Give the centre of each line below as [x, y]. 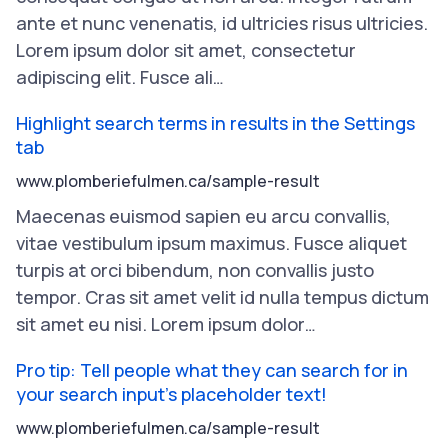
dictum [400, 297]
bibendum [167, 270]
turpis [40, 270]
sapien [213, 216]
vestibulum [107, 243]
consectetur [303, 50]
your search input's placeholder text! [171, 394]
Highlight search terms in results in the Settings [215, 123]
